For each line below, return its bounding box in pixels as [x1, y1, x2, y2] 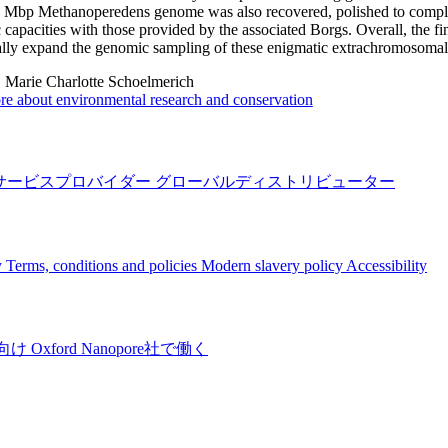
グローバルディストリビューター [155, 173, 395, 191]
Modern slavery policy [201, 256, 346, 274]
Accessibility [346, 256, 427, 274]
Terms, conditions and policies [6, 256, 201, 274]
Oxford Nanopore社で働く [31, 339, 208, 357]
